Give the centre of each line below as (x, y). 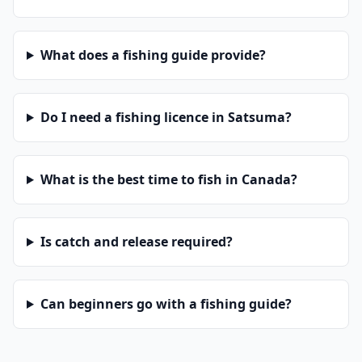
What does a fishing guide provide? (153, 55)
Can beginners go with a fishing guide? (166, 304)
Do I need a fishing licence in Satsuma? (166, 117)
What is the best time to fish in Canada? (168, 179)
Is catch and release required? (136, 242)
